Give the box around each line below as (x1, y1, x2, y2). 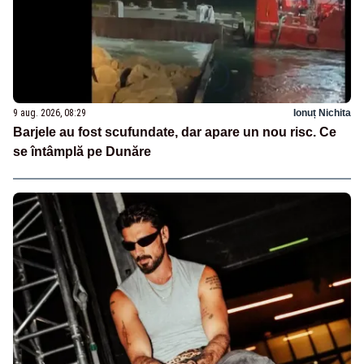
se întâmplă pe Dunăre (13, 145, 151, 159)
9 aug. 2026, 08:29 (13, 107, 86, 119)
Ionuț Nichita (293, 107, 351, 119)
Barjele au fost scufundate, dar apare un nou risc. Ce (13, 125, 336, 140)
